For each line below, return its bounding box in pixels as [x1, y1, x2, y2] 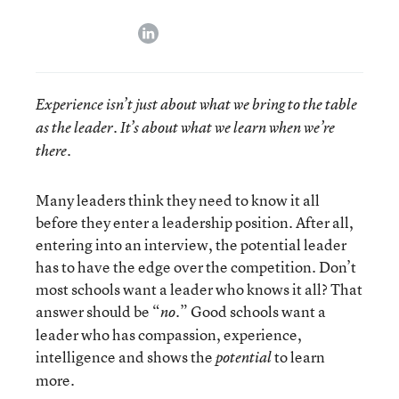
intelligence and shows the [36, 346, 216, 367]
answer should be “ [36, 301, 160, 322]
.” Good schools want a [175, 301, 326, 322]
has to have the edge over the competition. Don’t [36, 256, 356, 277]
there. [36, 141, 71, 160]
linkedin [158, 20, 207, 39]
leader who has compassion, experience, [36, 324, 302, 345]
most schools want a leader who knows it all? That [36, 279, 362, 299]
